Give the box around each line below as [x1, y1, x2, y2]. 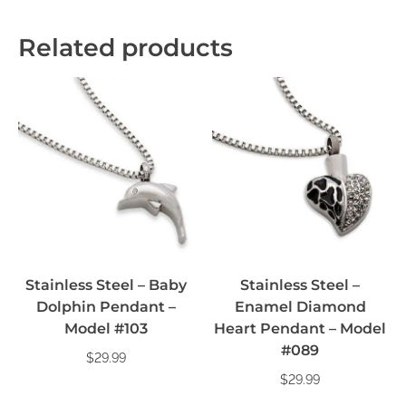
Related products [18, 33, 233, 63]
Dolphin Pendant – [36, 298, 176, 316]
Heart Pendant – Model [214, 320, 386, 338]
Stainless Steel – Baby [25, 276, 187, 295]
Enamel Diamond [234, 298, 366, 316]
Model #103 [64, 320, 148, 338]
